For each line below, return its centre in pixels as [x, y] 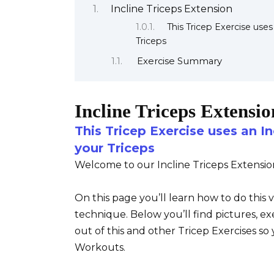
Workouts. [101, 248]
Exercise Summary [179, 61]
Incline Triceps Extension [172, 9]
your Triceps [115, 148]
